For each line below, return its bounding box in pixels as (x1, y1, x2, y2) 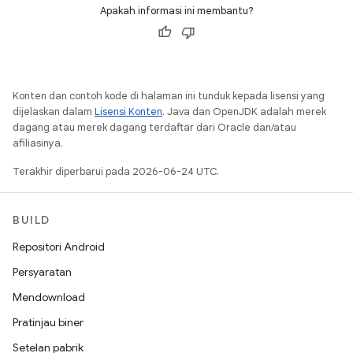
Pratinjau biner (13, 315, 84, 329)
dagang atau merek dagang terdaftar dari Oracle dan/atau (13, 121, 296, 134)
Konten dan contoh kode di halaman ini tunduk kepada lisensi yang (13, 89, 325, 102)
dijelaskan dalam (13, 105, 95, 118)
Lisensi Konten (95, 105, 162, 118)
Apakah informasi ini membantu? (99, 4, 254, 17)
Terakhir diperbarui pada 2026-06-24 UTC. (13, 165, 219, 178)
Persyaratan (13, 265, 72, 279)
